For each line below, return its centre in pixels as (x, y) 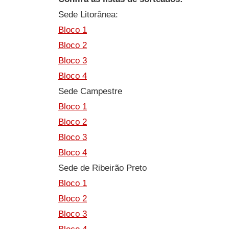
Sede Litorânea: (88, 15)
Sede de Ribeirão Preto (102, 168)
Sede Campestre (90, 91)
